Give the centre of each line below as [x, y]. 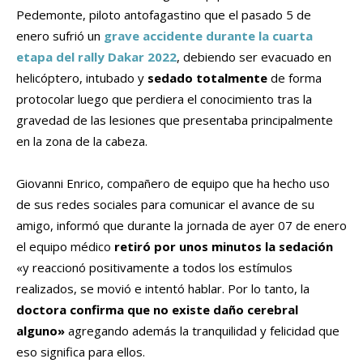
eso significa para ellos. [81, 352]
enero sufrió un [60, 36]
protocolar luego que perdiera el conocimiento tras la [164, 99]
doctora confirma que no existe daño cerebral [157, 310]
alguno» [41, 331]
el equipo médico [65, 247]
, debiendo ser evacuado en [254, 57]
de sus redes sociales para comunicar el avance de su [165, 205]
